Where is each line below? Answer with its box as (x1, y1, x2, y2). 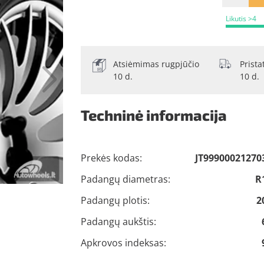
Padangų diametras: (80, 173, 170, 186)
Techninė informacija (80, 106, 227, 124)
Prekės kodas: (80, 151, 142, 165)
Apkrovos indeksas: (80, 236, 166, 250)
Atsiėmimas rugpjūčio (113, 58, 199, 70)
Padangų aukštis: (80, 215, 156, 229)
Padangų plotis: (80, 194, 150, 207)
